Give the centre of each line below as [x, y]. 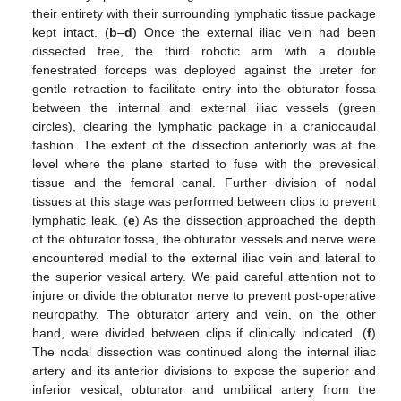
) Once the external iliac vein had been [254, 33]
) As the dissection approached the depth [255, 221]
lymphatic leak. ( [80, 221]
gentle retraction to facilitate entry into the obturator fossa [204, 89]
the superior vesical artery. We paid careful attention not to [204, 277]
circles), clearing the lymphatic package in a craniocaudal [204, 127]
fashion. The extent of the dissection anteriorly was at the [204, 145]
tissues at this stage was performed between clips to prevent [204, 202]
